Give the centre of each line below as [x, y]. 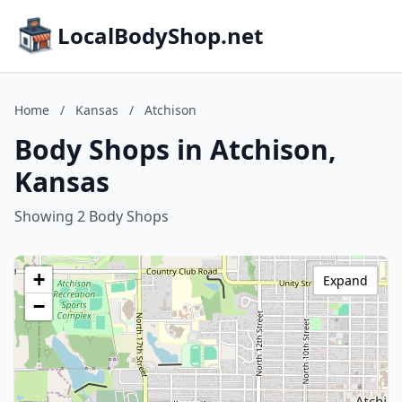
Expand [345, 280]
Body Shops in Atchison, [175, 149]
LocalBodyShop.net [160, 35]
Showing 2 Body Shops [92, 216]
